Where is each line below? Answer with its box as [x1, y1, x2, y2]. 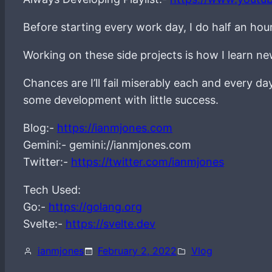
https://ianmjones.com [57, 121, 172, 134]
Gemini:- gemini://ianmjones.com [23, 138, 191, 151]
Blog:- [23, 121, 57, 134]
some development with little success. [23, 93, 219, 106]
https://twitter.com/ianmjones [71, 155, 224, 168]
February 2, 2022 [98, 245, 177, 257]
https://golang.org [49, 200, 142, 213]
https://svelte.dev [66, 217, 155, 230]
